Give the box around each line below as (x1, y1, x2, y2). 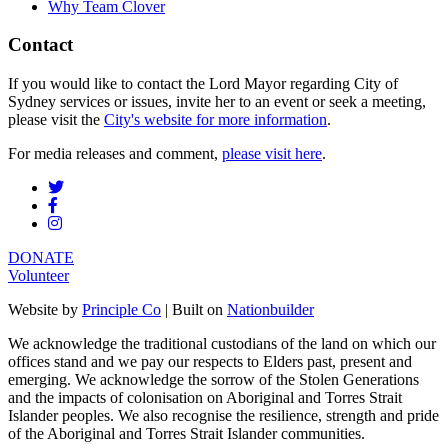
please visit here (222, 145, 322, 163)
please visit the (8, 111, 104, 129)
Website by (8, 301, 82, 319)
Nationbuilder (227, 301, 314, 319)
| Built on (161, 301, 227, 319)
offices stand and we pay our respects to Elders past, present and (8, 353, 412, 371)
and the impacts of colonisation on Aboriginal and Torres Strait (8, 389, 402, 407)
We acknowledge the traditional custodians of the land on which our (8, 335, 436, 353)
